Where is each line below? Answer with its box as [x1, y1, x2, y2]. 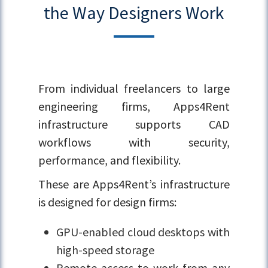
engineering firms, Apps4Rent [38, 99, 230, 114]
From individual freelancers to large [38, 81, 230, 96]
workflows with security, [38, 135, 230, 150]
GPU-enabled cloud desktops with [56, 224, 230, 240]
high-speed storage [56, 242, 155, 258]
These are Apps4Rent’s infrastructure [38, 176, 230, 192]
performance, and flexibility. [38, 153, 181, 168]
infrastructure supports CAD [38, 117, 230, 132]
